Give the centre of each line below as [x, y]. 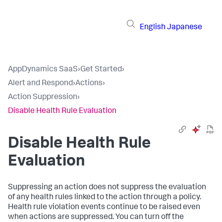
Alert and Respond [40, 84]
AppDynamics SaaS [43, 70]
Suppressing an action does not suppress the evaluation [107, 188]
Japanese [185, 28]
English [153, 28]
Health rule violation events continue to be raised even [104, 208]
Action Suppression [43, 98]
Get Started [101, 70]
